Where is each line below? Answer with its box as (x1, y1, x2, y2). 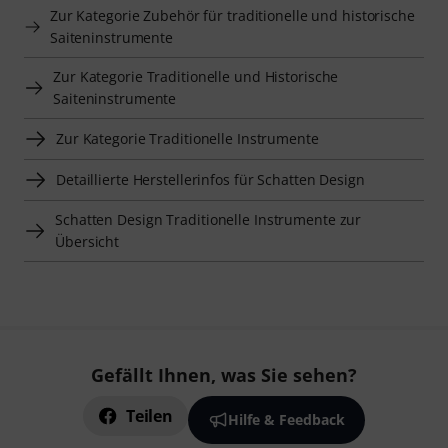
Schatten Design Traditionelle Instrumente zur (55, 209, 362, 229)
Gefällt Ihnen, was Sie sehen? (91, 363, 357, 387)
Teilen (126, 405, 173, 427)
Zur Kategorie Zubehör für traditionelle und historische (49, 5, 415, 25)
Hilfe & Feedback (227, 410, 345, 429)
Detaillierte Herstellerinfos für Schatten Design (56, 169, 365, 189)
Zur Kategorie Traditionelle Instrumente (56, 128, 319, 148)
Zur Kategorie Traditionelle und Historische (53, 66, 339, 86)
